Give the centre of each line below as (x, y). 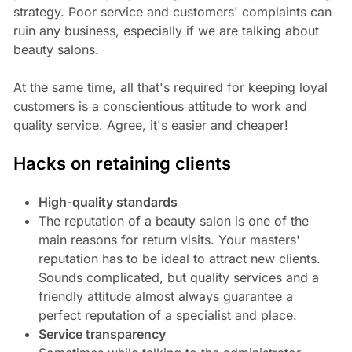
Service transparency (102, 334)
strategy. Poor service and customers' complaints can (172, 12)
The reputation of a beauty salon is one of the (173, 221)
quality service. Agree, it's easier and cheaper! (150, 125)
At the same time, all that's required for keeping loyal (170, 88)
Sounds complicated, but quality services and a (178, 278)
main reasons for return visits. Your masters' (169, 240)
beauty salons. (56, 50)
